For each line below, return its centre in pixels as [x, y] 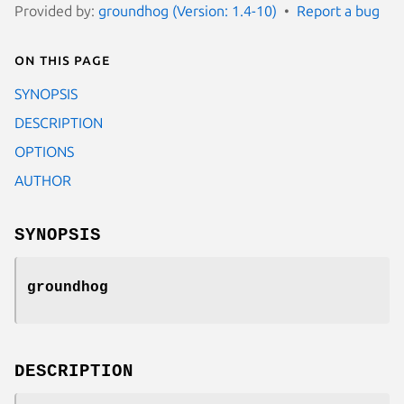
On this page [62, 59]
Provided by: [56, 10]
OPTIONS [44, 151]
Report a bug [338, 10]
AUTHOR [43, 180]
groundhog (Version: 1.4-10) [188, 10]
